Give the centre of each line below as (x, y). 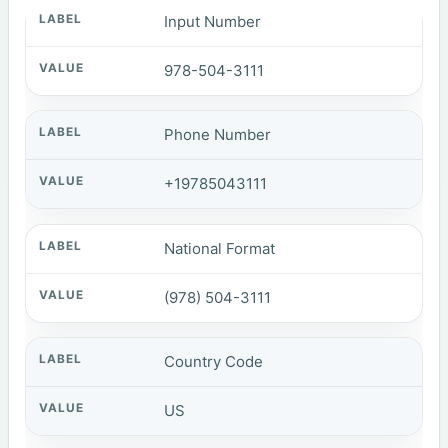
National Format (220, 248)
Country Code (214, 362)
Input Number (213, 21)
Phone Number (218, 135)
